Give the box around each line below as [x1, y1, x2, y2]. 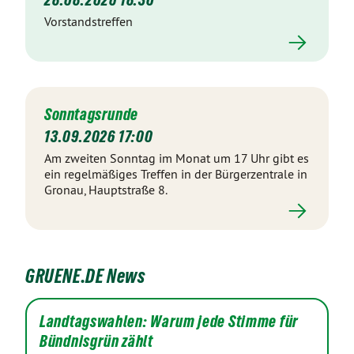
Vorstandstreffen [44, 13, 133, 29]
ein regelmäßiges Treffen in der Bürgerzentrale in [44, 166, 307, 182]
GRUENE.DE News [25, 265, 145, 287]
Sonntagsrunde [44, 105, 138, 124]
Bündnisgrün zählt [40, 332, 153, 351]
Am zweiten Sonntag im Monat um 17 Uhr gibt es [44, 150, 309, 166]
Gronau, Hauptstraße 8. [44, 182, 168, 198]
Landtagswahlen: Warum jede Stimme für [40, 312, 299, 331]
